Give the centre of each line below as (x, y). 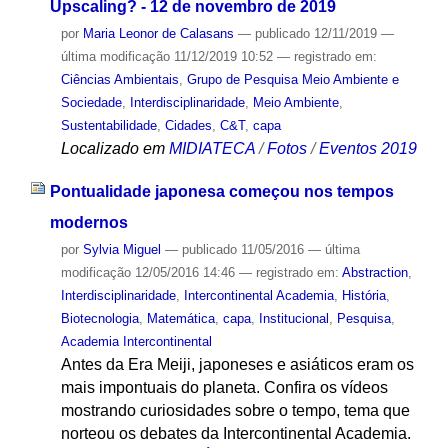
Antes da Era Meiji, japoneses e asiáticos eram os (237, 365)
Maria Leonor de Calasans (158, 34)
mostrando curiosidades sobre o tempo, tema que (235, 411)
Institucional (293, 319)
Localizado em (112, 149)
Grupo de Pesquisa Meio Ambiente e (292, 80)
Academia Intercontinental (136, 342)
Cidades (188, 126)
